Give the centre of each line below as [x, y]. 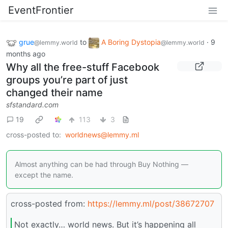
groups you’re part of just [67, 80]
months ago [26, 53]
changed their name [54, 92]
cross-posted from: [49, 203]
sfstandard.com [32, 104]
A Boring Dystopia [131, 42]
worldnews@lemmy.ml [102, 134]
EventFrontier [41, 10]
